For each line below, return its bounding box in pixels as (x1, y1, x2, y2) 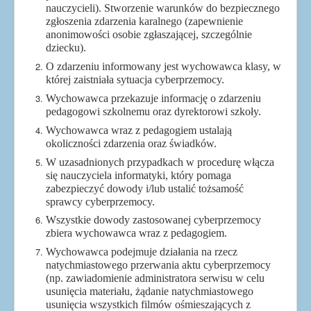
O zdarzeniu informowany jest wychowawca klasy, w (46, 60, 281, 72)
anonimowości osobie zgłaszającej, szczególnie (46, 28, 252, 40)
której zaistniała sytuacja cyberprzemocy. (46, 73, 224, 85)
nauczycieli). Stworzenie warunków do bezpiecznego (46, 1, 280, 14)
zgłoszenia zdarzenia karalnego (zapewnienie (46, 15, 243, 27)
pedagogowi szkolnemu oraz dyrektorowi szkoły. (46, 105, 261, 117)
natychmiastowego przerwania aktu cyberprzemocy (46, 259, 271, 271)
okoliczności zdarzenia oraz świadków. (46, 137, 217, 149)
